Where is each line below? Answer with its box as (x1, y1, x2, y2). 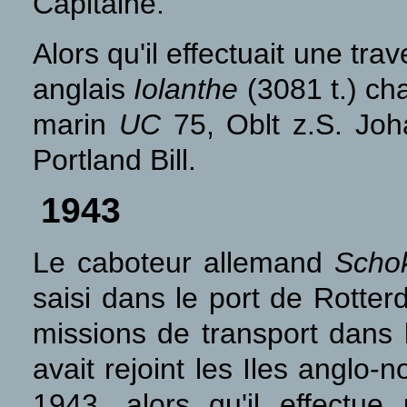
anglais (33, 73, 134, 105)
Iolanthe (134, 73, 239, 105)
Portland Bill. (33, 144, 196, 176)
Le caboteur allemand (33, 246, 334, 279)
